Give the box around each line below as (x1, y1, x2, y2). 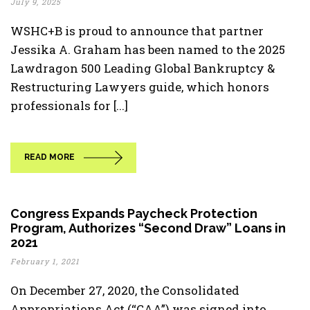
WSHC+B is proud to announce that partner (10, 23, 264, 39)
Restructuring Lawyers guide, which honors (10, 79, 269, 95)
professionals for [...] (10, 98, 128, 113)
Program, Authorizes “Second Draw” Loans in (10, 221, 286, 235)
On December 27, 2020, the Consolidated (10, 282, 239, 298)
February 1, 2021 (10, 256, 80, 266)
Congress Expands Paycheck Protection (10, 206, 257, 221)
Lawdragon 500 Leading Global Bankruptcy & (10, 60, 275, 76)
